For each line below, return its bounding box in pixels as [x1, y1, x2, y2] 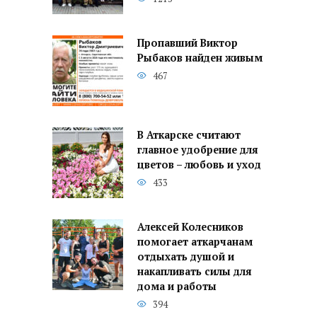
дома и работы [137, 279, 217, 293]
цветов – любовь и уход [137, 157, 261, 171]
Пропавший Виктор [137, 35, 238, 50]
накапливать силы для [137, 264, 252, 278]
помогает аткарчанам [137, 234, 253, 248]
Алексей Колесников [137, 219, 243, 234]
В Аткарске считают [137, 127, 241, 142]
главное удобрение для [137, 142, 258, 156]
